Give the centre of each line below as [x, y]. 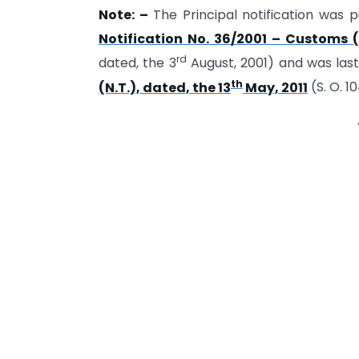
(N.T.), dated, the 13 [165, 87]
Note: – [123, 14]
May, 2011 [275, 87]
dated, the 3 [137, 63]
